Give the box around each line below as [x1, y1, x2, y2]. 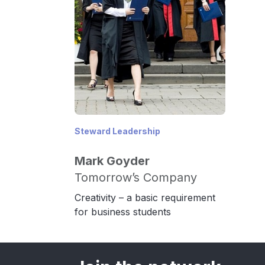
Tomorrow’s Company [75, 170, 197, 185]
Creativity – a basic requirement [75, 192, 215, 203]
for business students [75, 206, 171, 218]
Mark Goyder [75, 154, 150, 168]
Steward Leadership [75, 126, 160, 136]
